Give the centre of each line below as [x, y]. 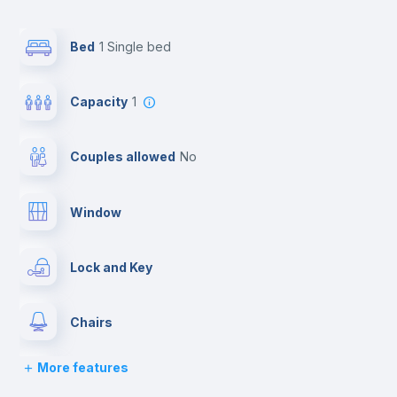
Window [96, 212]
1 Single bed [138, 47]
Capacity [99, 101]
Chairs [92, 322]
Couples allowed [123, 156]
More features [83, 367]
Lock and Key [112, 267]
